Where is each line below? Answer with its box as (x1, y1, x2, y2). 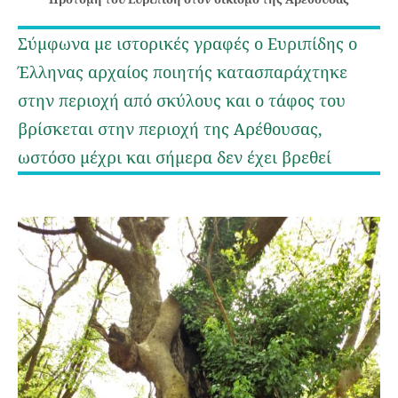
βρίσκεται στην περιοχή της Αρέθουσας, (18, 117, 322, 139)
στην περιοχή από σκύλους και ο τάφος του (18, 89, 346, 111)
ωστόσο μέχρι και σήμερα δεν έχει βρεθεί (18, 146, 331, 168)
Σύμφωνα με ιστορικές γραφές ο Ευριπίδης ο (18, 32, 357, 54)
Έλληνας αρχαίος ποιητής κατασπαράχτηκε (18, 60, 347, 83)
